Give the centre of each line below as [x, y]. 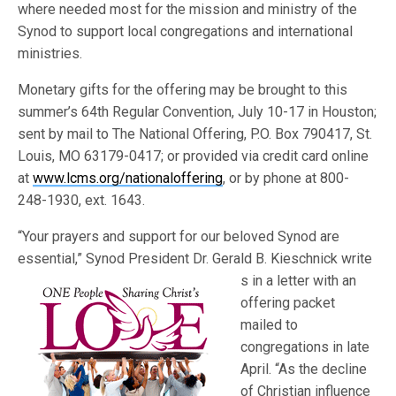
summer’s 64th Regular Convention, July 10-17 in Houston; [198, 112]
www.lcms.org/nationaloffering [128, 178]
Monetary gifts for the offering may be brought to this [183, 90]
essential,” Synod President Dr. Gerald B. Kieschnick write [195, 259]
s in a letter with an [299, 281]
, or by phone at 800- [286, 178]
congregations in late [305, 347]
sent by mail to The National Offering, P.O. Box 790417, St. [195, 134]
